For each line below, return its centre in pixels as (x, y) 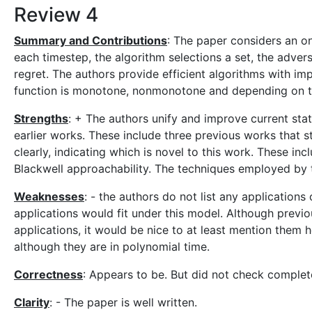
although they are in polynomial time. (112, 247)
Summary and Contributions (91, 40)
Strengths (41, 118)
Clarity (32, 302)
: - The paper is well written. (123, 302)
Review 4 (56, 15)
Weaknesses (49, 196)
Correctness (48, 274)
